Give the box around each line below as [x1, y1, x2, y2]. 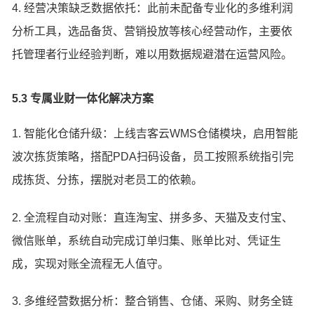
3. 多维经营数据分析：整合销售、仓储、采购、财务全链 [12, 295, 294, 308]
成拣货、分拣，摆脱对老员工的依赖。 [12, 173, 203, 186]
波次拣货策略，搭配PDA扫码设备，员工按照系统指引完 [12, 150, 294, 163]
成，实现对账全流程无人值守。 [12, 257, 170, 270]
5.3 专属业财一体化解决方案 [12, 92, 154, 104]
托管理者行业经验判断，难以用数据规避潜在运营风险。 [12, 48, 293, 60]
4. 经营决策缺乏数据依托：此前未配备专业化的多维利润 [12, 1, 294, 14]
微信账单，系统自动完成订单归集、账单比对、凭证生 [12, 234, 282, 247]
